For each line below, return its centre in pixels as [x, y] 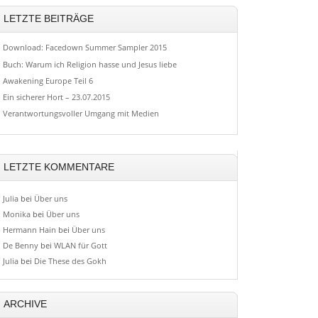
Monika [16, 214]
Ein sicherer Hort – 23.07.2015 [56, 97]
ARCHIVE [25, 305]
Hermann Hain [29, 229]
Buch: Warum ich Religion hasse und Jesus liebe [89, 64]
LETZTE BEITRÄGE [48, 18]
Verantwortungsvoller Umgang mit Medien [81, 114]
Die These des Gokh [70, 261]
